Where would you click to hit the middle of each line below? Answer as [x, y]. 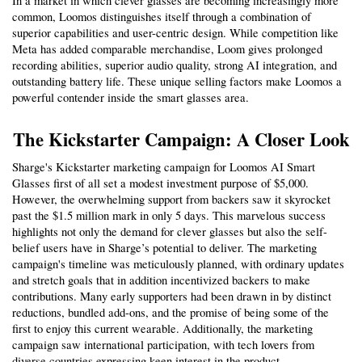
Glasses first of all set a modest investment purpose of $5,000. [160, 183]
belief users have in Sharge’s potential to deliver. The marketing [164, 247]
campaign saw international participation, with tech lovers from [163, 344]
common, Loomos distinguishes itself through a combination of [162, 16]
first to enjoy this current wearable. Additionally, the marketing [162, 328]
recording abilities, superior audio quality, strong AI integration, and [175, 65]
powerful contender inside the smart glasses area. [130, 97]
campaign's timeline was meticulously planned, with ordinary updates [178, 263]
